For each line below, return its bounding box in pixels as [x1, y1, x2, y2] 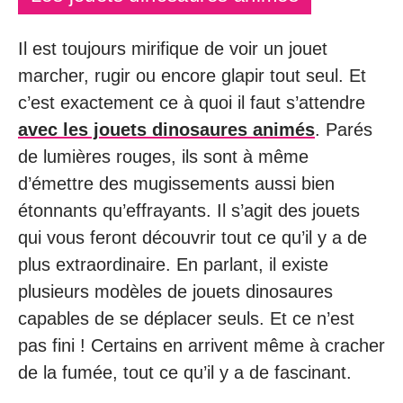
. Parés [315, 119, 372, 139]
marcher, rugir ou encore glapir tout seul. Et [18, 65, 366, 85]
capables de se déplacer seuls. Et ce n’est [18, 308, 354, 328]
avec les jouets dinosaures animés [18, 119, 315, 139]
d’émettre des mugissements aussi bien [18, 173, 335, 193]
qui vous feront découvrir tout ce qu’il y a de [18, 227, 367, 247]
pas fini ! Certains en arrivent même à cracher [18, 335, 385, 355]
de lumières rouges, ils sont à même [18, 146, 309, 166]
